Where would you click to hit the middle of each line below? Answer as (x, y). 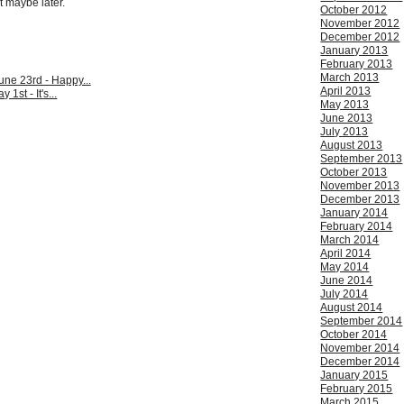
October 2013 (354, 173)
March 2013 (350, 78)
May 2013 (345, 105)
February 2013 (357, 64)
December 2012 (360, 37)
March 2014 (350, 240)
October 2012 (354, 10)
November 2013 (360, 186)
